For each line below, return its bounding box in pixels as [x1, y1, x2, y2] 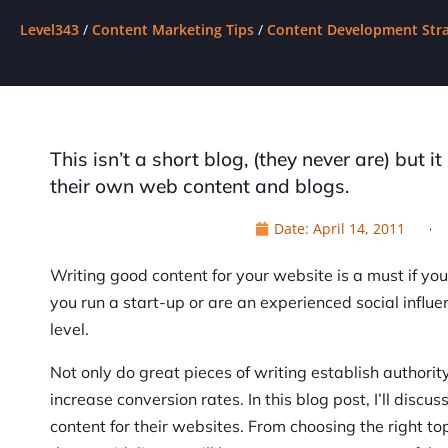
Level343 [20, 20, 79, 40]
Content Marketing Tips [92, 20, 254, 40]
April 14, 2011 [312, 219, 405, 239]
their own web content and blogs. [50, 174, 349, 199]
